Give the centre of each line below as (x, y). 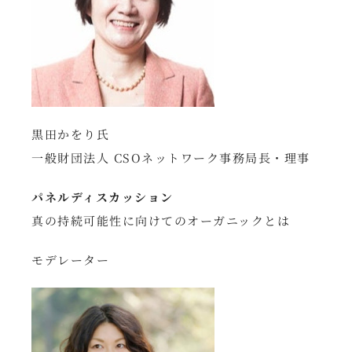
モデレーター (71, 259)
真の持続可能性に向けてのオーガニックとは (161, 220)
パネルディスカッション (103, 196)
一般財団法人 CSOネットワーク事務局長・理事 (171, 157)
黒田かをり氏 (71, 134)
